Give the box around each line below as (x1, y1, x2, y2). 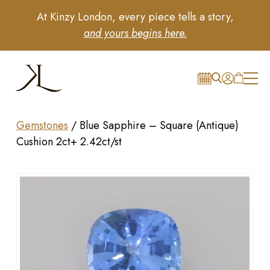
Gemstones (16, 118, 68, 133)
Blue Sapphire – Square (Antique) (79, 118, 239, 133)
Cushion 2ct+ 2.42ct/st (16, 134, 122, 149)
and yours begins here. (83, 25, 187, 41)
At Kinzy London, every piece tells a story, (36, 9, 234, 25)
